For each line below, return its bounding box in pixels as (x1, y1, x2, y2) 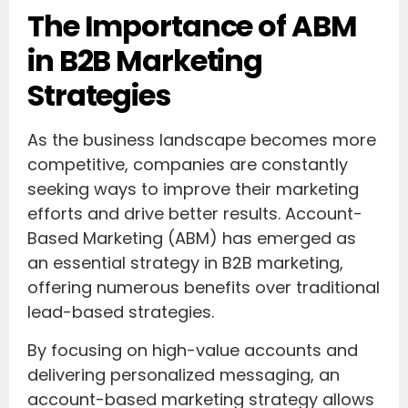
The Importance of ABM (27, 5, 357, 47)
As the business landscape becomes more (27, 128, 376, 152)
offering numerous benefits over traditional (27, 276, 380, 300)
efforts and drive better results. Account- (27, 202, 362, 226)
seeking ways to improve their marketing (27, 178, 359, 201)
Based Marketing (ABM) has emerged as (27, 227, 356, 250)
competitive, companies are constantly (27, 153, 348, 177)
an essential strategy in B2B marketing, (27, 251, 343, 275)
